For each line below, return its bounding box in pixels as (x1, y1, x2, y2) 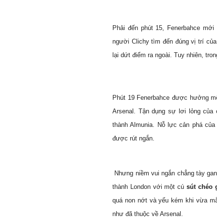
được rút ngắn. (112, 135, 155, 142)
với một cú (150, 183, 187, 190)
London (130, 183, 151, 190)
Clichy (131, 38, 149, 45)
